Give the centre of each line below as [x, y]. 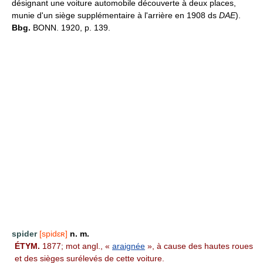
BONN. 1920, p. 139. [70, 27]
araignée [129, 246]
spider [24, 233]
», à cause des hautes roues [199, 246]
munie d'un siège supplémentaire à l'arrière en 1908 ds [115, 15]
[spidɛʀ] [53, 233]
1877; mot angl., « [76, 246]
